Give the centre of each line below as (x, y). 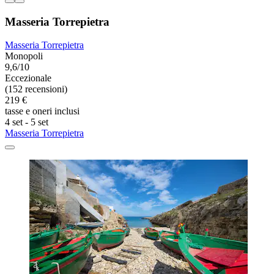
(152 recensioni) (36, 89)
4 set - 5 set (27, 122)
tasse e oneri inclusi (42, 111)
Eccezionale (28, 78)
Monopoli (24, 56)
